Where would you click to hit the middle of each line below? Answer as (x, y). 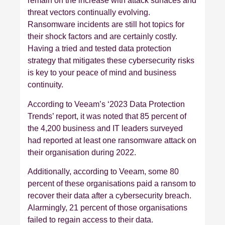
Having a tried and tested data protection (99, 49)
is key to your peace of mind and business (102, 73)
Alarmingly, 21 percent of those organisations (107, 208)
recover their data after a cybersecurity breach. (109, 196)
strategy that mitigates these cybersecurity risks (111, 61)
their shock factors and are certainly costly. (102, 37)
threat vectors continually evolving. (89, 13)
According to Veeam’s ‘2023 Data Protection (106, 104)
